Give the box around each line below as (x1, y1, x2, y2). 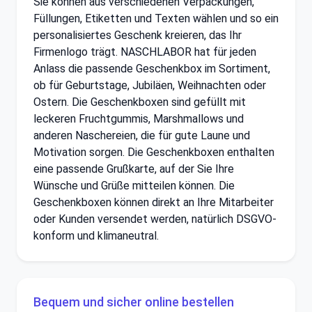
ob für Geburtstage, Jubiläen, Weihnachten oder (33, 78, 266, 92)
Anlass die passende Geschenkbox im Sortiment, (33, 61, 270, 75)
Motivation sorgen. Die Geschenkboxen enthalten (33, 145, 274, 159)
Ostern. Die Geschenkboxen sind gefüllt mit (33, 95, 246, 109)
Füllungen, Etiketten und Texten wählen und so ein (33, 11, 279, 25)
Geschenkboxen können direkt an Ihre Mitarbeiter (33, 195, 274, 209)
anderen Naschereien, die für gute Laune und (33, 128, 250, 142)
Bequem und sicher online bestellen (33, 294, 234, 309)
